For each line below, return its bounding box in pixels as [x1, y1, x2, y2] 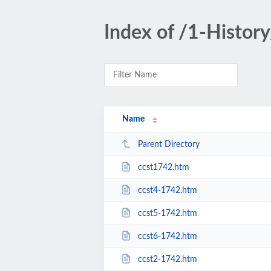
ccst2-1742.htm [137, 255, 197, 264]
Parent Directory [137, 140, 200, 149]
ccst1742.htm [137, 163, 189, 172]
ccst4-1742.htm [137, 186, 197, 195]
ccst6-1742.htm [137, 232, 197, 241]
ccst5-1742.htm [137, 209, 197, 218]
